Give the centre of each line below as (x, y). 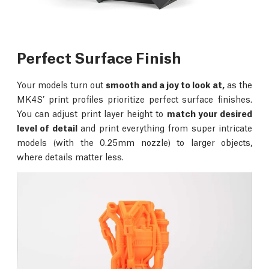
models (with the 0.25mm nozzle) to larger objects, (134, 141)
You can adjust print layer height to (92, 113)
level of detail (47, 127)
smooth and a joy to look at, (165, 84)
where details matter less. (70, 156)
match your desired (210, 113)
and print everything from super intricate (165, 127)
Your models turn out (61, 84)
